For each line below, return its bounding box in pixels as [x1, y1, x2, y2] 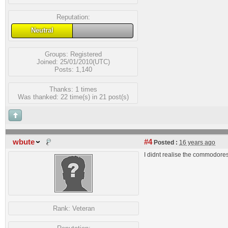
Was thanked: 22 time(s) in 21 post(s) [17, 93, 129, 101]
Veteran [72, 205, 95, 212]
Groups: [44, 50, 70, 58]
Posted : [152, 139, 178, 146]
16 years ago [179, 139, 215, 146]
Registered [70, 50, 102, 58]
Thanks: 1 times [49, 85, 97, 93]
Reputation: [56, 13, 90, 21]
